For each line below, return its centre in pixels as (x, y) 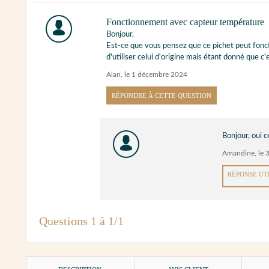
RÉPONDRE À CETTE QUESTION (162, 95)
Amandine (238, 153)
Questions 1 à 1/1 (81, 221)
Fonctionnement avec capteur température (186, 22)
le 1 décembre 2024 (156, 74)
